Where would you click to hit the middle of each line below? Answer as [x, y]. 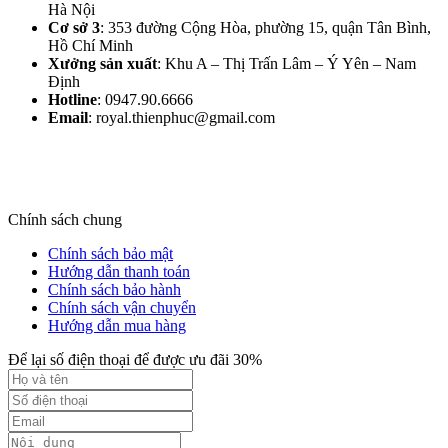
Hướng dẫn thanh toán [119, 272]
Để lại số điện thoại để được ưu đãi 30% [135, 360]
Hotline [72, 100]
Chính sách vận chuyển [122, 308]
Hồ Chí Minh [90, 46]
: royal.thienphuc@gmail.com [181, 118]
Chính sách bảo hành [114, 290]
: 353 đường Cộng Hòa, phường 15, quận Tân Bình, [265, 28]
